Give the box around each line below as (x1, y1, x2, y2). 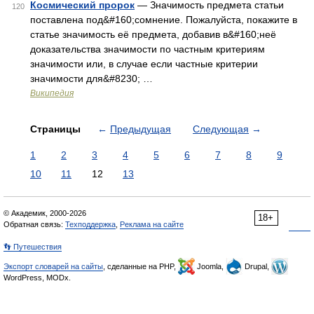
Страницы (30, 123, 83, 135)
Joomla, (195, 262, 226, 271)
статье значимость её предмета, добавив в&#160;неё (30, 29, 276, 40)
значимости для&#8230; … (30, 73, 153, 84)
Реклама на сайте (120, 220, 184, 228)
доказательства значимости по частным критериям (30, 43, 265, 55)
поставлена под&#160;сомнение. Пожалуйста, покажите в (30, 14, 297, 25)
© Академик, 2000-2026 (4, 209, 86, 217)
